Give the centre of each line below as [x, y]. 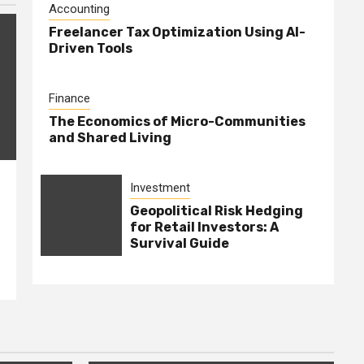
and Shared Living [110, 138]
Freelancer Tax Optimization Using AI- [177, 32]
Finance [69, 99]
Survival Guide [180, 244]
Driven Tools [91, 49]
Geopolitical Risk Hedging [217, 211]
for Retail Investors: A [204, 227]
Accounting [79, 9]
